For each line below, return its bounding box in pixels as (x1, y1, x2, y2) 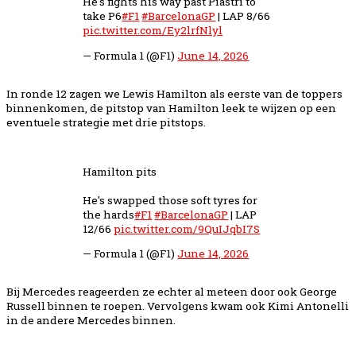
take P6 (83, 9, 122, 23)
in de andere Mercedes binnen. (6, 313, 176, 328)
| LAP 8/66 (215, 9, 271, 23)
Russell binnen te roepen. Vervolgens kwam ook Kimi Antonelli (6, 299, 349, 314)
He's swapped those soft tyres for (83, 192, 258, 207)
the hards (83, 207, 135, 222)
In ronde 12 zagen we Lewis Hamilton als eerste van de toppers (6, 86, 342, 101)
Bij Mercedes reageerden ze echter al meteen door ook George (6, 284, 337, 300)
